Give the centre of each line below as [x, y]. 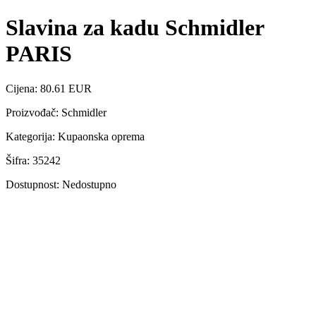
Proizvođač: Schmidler [56, 112]
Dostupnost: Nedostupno [61, 184]
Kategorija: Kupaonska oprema [75, 136]
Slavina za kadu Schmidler [135, 28]
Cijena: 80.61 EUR [49, 88]
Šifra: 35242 [33, 160]
